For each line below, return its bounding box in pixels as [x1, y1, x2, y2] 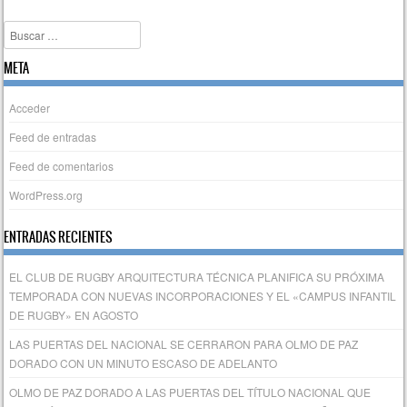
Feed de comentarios [9, 158, 114, 174]
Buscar [4, 23, 39, 39]
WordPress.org [9, 187, 84, 203]
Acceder [9, 100, 51, 116]
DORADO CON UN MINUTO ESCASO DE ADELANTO [9, 355, 278, 372]
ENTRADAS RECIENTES [4, 227, 114, 248]
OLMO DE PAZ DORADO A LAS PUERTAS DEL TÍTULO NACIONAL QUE [9, 384, 372, 401]
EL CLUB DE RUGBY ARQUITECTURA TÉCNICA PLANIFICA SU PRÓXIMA [9, 269, 385, 285]
